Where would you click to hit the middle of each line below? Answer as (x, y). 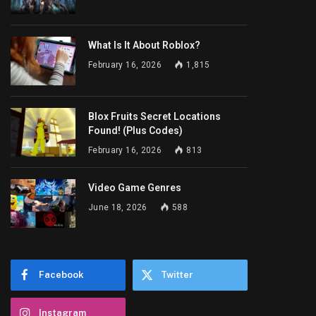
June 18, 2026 (118, 207)
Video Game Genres (135, 188)
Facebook (61, 275)
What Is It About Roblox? (144, 45)
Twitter (177, 275)
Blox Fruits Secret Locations (154, 116)
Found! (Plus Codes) (135, 130)
